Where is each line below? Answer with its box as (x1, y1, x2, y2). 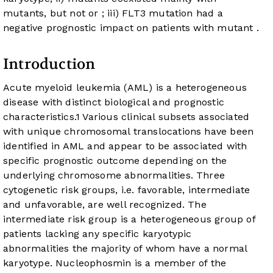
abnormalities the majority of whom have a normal (3, 243, 247, 255)
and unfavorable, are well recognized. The (3, 199, 207, 211)
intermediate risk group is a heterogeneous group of (3, 213, 255, 225)
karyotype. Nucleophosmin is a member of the (3, 257, 227, 269)
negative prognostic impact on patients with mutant (3, 22, 257, 34)
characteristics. (3, 111, 76, 123)
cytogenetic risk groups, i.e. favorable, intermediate (3, 184, 250, 196)
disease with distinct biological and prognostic (3, 96, 225, 108)
